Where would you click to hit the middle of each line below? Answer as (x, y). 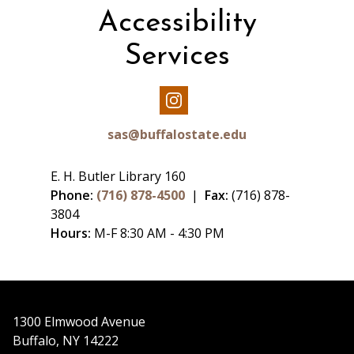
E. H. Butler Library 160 (118, 177)
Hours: (71, 233)
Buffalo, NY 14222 (66, 341)
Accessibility (177, 24)
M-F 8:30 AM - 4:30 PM (158, 233)
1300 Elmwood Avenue (79, 322)
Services (177, 57)
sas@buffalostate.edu (177, 135)
